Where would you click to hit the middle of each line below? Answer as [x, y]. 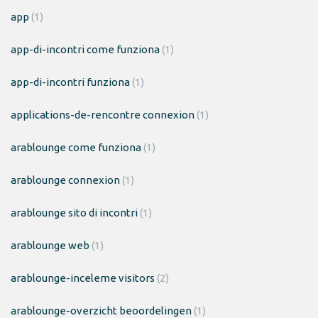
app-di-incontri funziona [70, 82]
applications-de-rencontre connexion [103, 115]
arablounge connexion [65, 180]
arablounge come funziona [76, 147]
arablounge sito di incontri [74, 213]
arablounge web [50, 245]
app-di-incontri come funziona [85, 49]
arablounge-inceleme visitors [83, 278]
